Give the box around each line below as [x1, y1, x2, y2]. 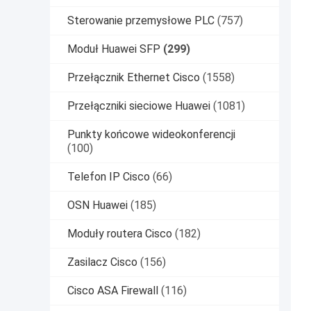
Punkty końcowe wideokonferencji [67, 127, 235, 141]
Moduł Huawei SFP [67, 42, 160, 56]
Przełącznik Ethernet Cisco [67, 70, 200, 84]
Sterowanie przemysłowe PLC [67, 13, 215, 27]
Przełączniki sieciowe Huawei [67, 99, 210, 112]
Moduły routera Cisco [67, 226, 172, 240]
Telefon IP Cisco [67, 169, 150, 183]
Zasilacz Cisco [67, 255, 137, 269]
